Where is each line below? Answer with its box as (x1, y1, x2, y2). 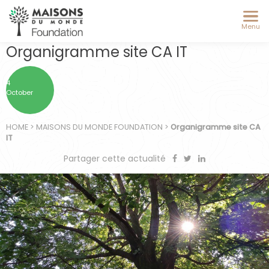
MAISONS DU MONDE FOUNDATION (36, 121, 163, 132)
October (6, 88, 33, 97)
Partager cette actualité (64, 152, 168, 165)
